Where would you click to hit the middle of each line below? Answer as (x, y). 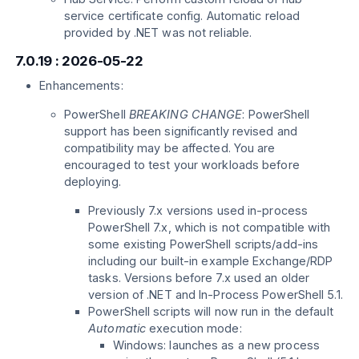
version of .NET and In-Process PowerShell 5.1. (216, 295)
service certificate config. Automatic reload (182, 15)
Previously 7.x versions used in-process (198, 211)
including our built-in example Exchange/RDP (211, 261)
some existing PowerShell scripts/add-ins (204, 244)
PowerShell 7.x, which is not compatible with (210, 228)
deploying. (92, 182)
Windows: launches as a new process (216, 345)
